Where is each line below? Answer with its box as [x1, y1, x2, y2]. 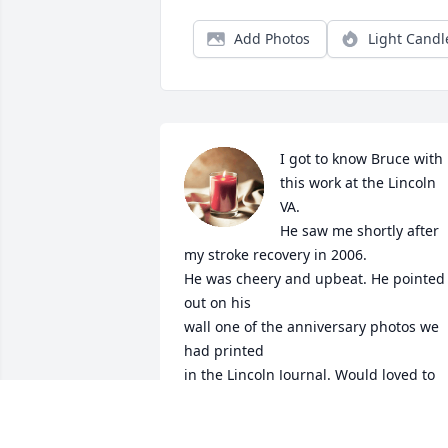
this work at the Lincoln [280, 173, 436, 193]
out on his [184, 293, 255, 313]
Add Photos [234, 29, 310, 49]
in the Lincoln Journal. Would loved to [184, 365, 435, 385]
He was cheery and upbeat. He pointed [184, 269, 445, 289]
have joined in [184, 389, 279, 409]
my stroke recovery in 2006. [184, 245, 367, 265]
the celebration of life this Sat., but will [184, 413, 444, 433]
